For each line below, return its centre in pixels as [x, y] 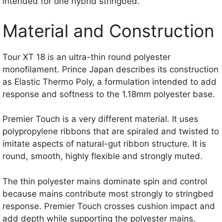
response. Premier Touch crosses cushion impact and [109, 206]
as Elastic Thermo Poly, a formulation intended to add [110, 82]
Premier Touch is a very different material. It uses [100, 119]
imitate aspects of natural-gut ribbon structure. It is [104, 144]
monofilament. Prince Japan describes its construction [111, 69]
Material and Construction [108, 30]
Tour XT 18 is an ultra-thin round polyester [86, 57]
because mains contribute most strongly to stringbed [108, 194]
